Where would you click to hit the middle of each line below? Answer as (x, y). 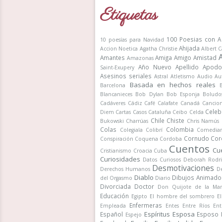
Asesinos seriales (126, 76)
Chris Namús (203, 121)
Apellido (187, 67)
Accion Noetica (119, 49)
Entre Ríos (196, 206)
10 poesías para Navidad (132, 40)
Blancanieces (116, 94)
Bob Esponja (183, 94)
